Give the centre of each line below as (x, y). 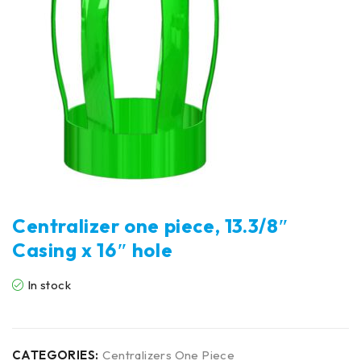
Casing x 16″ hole (93, 250)
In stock (49, 285)
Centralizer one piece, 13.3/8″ (151, 226)
